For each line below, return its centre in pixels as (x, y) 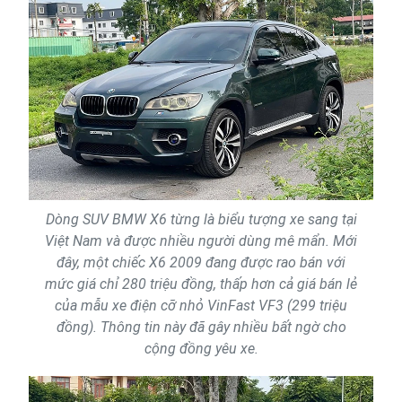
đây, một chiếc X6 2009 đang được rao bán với (201, 262)
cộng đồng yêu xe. (201, 348)
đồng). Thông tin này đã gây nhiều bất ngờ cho (201, 327)
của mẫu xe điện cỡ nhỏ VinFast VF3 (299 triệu (201, 305)
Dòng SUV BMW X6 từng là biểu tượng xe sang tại (201, 219)
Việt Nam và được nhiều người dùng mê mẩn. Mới (201, 240)
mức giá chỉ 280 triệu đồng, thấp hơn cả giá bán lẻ (201, 284)
